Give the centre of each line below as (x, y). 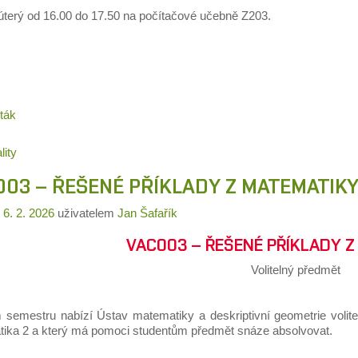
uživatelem (87, 213)
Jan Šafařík (147, 213)
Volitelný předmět (296, 270)
